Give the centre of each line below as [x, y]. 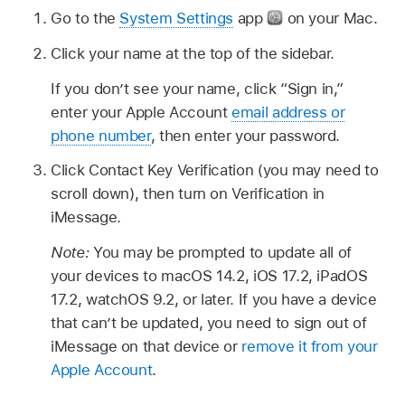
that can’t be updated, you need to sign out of [209, 323]
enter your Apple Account [141, 112]
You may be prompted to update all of [222, 253]
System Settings [177, 19]
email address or [288, 112]
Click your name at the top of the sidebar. [193, 53]
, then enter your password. [245, 135]
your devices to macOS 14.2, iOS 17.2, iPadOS [209, 276]
